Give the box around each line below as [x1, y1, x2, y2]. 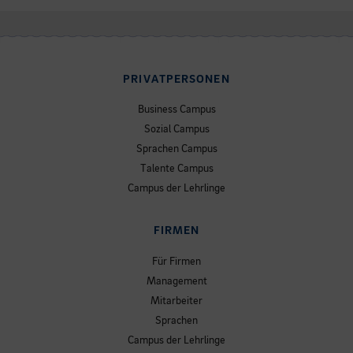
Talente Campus [139, 163, 214, 175]
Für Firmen [152, 256, 201, 268]
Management [146, 276, 207, 288]
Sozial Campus [143, 124, 210, 136]
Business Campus [137, 104, 216, 116]
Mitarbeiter [150, 295, 203, 307]
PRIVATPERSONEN [123, 73, 230, 86]
